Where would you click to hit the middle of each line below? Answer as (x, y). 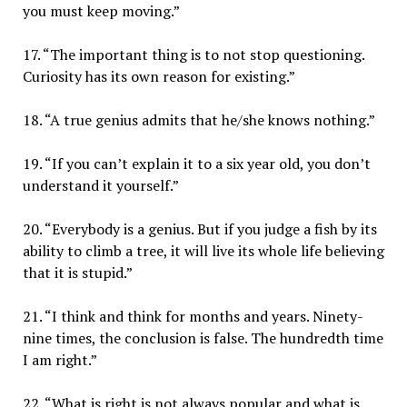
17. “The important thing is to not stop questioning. (193, 54)
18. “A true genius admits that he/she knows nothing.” (199, 119)
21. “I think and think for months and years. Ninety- (193, 316)
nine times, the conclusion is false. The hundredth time (203, 338)
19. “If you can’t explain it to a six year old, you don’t (196, 163)
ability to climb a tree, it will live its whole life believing (203, 250)
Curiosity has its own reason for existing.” (159, 76)
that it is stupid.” (77, 272)
